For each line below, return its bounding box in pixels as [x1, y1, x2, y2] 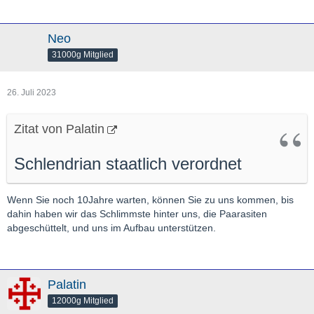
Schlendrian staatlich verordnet [14, 154, 242, 173]
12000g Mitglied [52, 295, 114, 306]
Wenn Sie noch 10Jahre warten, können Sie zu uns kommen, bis [7, 194, 294, 205]
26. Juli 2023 [7, 88, 56, 97]
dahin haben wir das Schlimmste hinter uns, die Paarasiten [7, 208, 267, 219]
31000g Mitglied [52, 49, 114, 60]
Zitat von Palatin [14, 122, 104, 136]
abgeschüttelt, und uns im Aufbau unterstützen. [7, 222, 216, 233]
